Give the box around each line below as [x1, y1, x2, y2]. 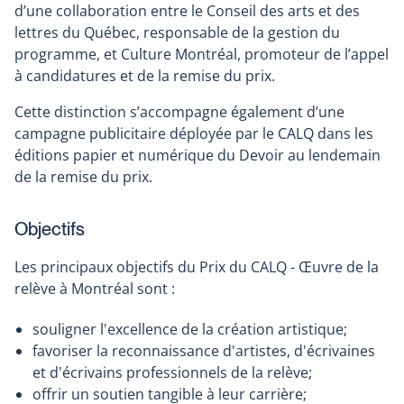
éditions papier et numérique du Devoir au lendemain [14, 145, 381, 166]
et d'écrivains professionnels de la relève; [32, 363, 312, 383]
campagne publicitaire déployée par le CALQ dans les [14, 124, 373, 144]
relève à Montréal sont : [14, 279, 175, 299]
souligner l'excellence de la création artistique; [32, 319, 347, 340]
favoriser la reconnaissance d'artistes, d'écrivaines [32, 341, 375, 362]
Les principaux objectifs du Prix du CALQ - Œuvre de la [14, 257, 379, 278]
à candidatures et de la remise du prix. [14, 66, 275, 87]
